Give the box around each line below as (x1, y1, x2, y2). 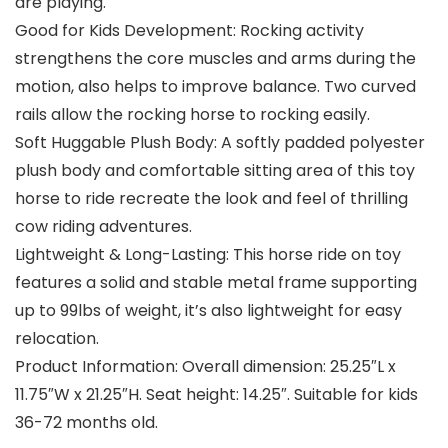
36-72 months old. (15, 411, 158, 435)
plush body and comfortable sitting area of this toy (15, 159, 415, 183)
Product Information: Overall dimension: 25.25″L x (15, 355, 396, 379)
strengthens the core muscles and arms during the (15, 47, 416, 71)
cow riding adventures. (15, 215, 192, 239)
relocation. (15, 327, 99, 351)
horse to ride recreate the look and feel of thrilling (15, 187, 408, 211)
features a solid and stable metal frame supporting (15, 271, 417, 295)
